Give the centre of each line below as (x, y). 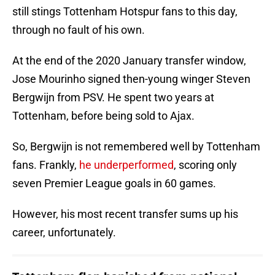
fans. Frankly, (46, 165)
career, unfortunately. (64, 233)
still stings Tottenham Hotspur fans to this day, (125, 12)
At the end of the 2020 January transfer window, (129, 61)
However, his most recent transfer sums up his (125, 214)
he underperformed (126, 165)
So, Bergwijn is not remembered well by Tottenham (136, 147)
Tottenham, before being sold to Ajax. (103, 116)
